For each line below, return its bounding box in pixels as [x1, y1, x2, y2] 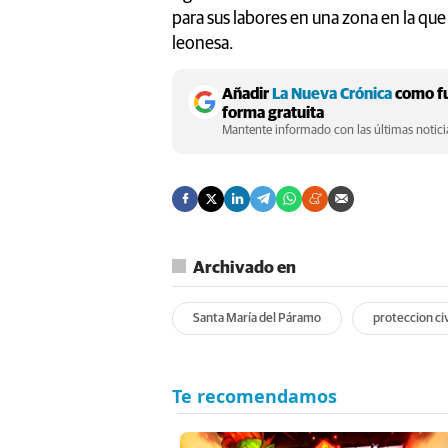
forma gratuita [222, 104, 324, 121]
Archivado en [193, 259, 296, 277]
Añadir [222, 85, 272, 102]
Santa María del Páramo [193, 311, 321, 325]
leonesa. [172, 34, 234, 53]
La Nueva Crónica [272, 85, 392, 102]
